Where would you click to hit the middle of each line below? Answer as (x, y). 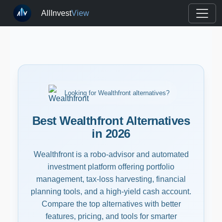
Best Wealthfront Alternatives (111, 121)
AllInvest (56, 13)
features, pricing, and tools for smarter (111, 216)
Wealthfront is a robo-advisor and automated (111, 154)
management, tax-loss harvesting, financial (111, 179)
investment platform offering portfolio (111, 167)
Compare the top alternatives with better (111, 204)
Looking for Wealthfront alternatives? (117, 93)
